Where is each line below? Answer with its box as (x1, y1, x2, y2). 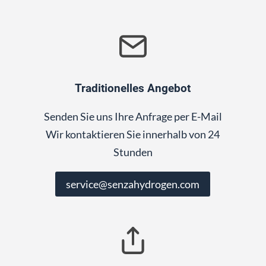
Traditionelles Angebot (75, 81, 191, 96)
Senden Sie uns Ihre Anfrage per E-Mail (43, 110, 222, 123)
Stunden (113, 145, 153, 159)
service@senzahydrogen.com (66, 178, 200, 191)
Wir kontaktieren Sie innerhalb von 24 (46, 128, 220, 141)
